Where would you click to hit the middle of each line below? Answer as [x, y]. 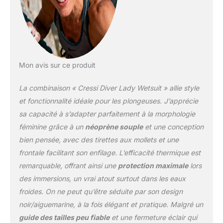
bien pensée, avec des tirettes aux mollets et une [99, 140]
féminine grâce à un [52, 127]
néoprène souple [114, 127]
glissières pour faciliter [140, 68]
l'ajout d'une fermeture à [144, 57]
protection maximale [153, 166]
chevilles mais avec [135, 47]
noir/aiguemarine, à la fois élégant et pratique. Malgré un [111, 205]
